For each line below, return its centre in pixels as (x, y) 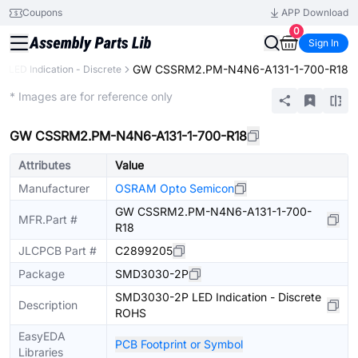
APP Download (315, 12)
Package (42, 274)
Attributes (44, 165)
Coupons (42, 12)
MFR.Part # (48, 219)
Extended (30, 89)
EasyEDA (42, 336)
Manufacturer (54, 188)
